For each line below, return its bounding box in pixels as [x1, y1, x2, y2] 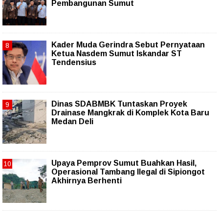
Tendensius [51, 58, 96, 67]
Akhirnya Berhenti [51, 176, 122, 185]
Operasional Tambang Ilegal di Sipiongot [51, 168, 205, 176]
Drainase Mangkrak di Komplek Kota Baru [51, 109, 209, 117]
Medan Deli [51, 117, 93, 126]
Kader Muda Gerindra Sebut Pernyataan [51, 41, 205, 49]
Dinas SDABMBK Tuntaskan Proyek [51, 100, 187, 109]
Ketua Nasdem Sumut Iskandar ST [51, 49, 182, 58]
